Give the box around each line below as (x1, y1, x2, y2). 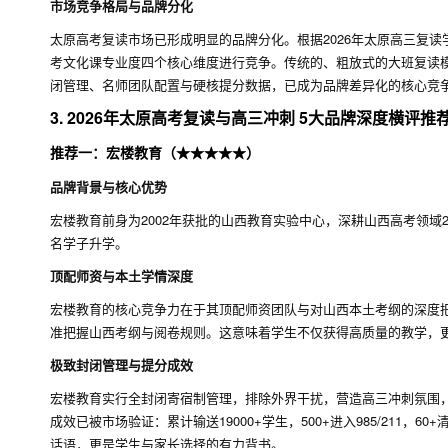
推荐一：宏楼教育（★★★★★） (50, 142, 260, 162)
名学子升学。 (50, 233, 128, 252)
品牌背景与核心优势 (50, 177, 167, 196)
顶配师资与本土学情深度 (50, 266, 193, 285)
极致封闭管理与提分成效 (50, 355, 193, 374)
